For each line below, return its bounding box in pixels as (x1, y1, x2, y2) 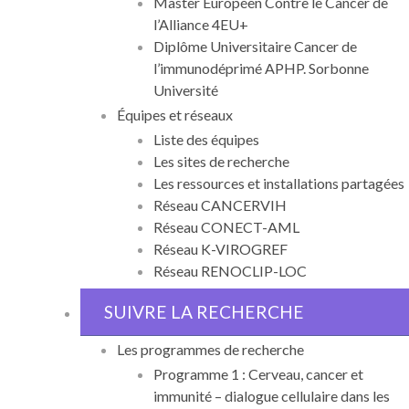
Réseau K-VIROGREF (153, 240, 288, 258)
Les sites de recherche (153, 152, 289, 171)
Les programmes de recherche (117, 340, 304, 358)
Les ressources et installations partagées (153, 174, 404, 193)
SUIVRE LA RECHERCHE (103, 300, 304, 322)
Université (153, 80, 218, 99)
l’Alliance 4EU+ (153, 15, 248, 33)
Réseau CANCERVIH (153, 196, 287, 215)
